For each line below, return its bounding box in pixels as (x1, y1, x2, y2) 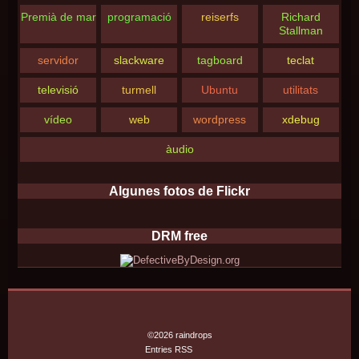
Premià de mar (20, 10, 96, 24)
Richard (280, 10, 321, 24)
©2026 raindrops (147, 329, 212, 340)
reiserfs (200, 10, 239, 24)
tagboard (196, 54, 243, 67)
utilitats (283, 83, 319, 97)
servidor (38, 54, 79, 67)
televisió (38, 83, 79, 97)
